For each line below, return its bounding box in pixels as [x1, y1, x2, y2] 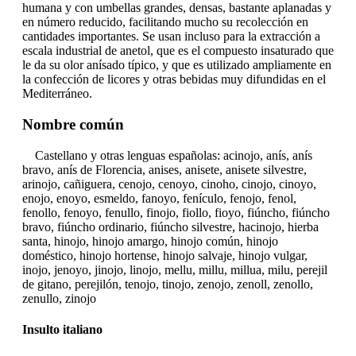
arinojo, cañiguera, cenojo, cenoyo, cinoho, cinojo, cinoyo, [22, 176, 316, 191]
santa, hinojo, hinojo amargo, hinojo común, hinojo [22, 234, 278, 248]
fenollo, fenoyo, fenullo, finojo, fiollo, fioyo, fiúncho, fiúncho [22, 205, 330, 219]
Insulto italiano [22, 323, 103, 337]
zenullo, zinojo [22, 291, 96, 305]
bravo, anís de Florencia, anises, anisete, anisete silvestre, [22, 162, 307, 176]
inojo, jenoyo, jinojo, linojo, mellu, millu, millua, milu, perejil [22, 262, 327, 277]
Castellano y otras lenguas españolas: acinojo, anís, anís [22, 148, 312, 162]
